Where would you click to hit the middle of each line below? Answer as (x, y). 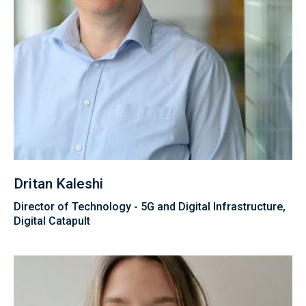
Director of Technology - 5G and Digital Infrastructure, (150, 207)
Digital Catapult (52, 221)
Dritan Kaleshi (58, 184)
